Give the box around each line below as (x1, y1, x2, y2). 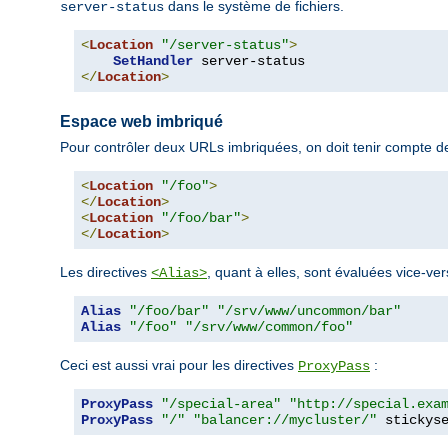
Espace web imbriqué (60, 113, 223, 131)
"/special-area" (161, 395, 281, 412)
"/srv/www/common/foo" (185, 318, 353, 335)
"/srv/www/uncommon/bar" (217, 302, 401, 319)
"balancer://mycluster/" (193, 411, 377, 428)
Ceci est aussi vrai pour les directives (60, 356, 298, 373)
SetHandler (113, 53, 193, 70)
